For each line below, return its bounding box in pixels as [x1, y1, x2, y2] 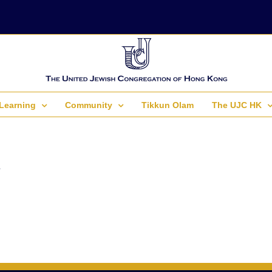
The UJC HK [212, 100, 262, 110]
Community [65, 100, 112, 110]
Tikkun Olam [141, 100, 194, 110]
